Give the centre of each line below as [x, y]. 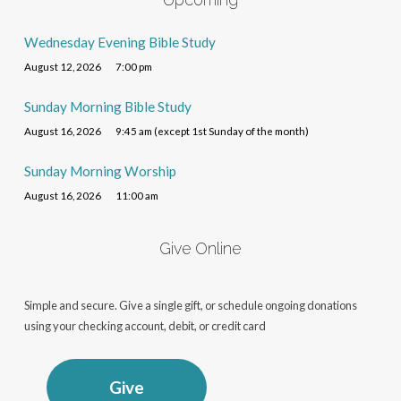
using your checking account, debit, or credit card [145, 326]
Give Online [200, 249]
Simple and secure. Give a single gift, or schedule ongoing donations [190, 306]
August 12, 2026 [62, 67]
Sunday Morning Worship [100, 171]
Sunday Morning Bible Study [107, 107]
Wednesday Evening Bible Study [119, 43]
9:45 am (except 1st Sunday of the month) [213, 132]
